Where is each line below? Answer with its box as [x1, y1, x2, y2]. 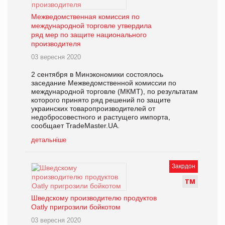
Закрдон [172, 163, 195, 170]
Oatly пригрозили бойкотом [31, 203, 121, 211]
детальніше [31, 136, 66, 144]
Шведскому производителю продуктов [31, 194, 157, 202]
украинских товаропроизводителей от [31, 104, 155, 113]
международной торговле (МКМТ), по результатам [31, 87, 198, 96]
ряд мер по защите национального [31, 31, 147, 39]
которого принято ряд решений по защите [31, 96, 171, 104]
